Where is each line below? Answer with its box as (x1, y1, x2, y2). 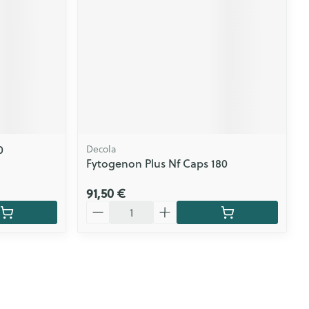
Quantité (86, 198, 132, 215)
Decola (86, 141, 117, 156)
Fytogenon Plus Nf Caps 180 (86, 154, 228, 171)
